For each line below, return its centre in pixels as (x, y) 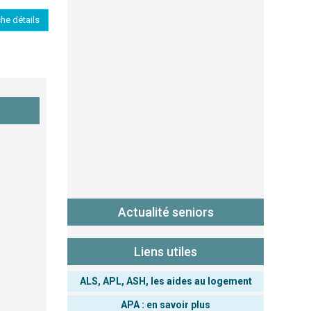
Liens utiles (166, 252)
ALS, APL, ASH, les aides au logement (166, 281)
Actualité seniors (166, 212)
